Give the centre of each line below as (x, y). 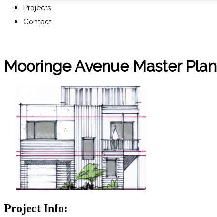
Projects (37, 8)
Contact (37, 22)
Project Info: (36, 208)
